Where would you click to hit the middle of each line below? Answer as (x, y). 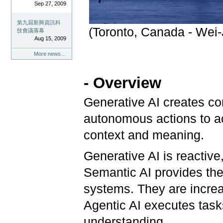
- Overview (123, 83)
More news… (50, 54)
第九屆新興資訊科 (39, 23)
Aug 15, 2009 (50, 39)
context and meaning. (146, 135)
